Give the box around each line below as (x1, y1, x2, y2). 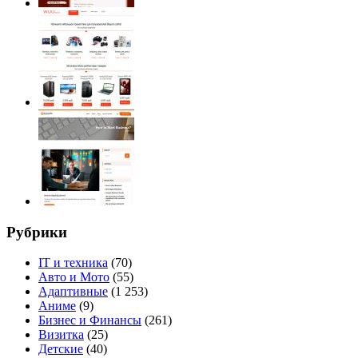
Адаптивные (38, 284, 108, 299)
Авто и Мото (38, 270, 109, 284)
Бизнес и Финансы (38, 313, 141, 328)
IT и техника (38, 256, 108, 270)
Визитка (38, 328, 84, 342)
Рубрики (6, 223, 67, 241)
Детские (38, 342, 83, 356)
